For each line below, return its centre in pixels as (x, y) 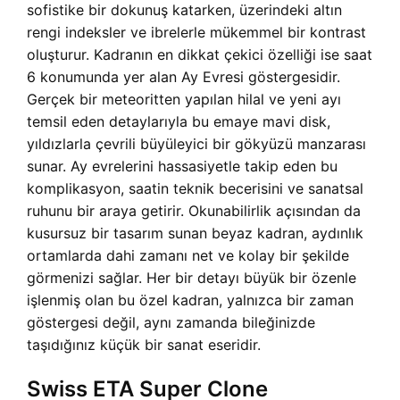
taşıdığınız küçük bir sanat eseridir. (144, 345)
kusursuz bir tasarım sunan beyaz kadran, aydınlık (195, 233)
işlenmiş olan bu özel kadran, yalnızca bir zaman (190, 300)
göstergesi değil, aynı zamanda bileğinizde (171, 323)
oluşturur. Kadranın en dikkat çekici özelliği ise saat (200, 55)
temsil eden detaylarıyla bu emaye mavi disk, (179, 122)
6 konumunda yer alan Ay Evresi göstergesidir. (183, 77)
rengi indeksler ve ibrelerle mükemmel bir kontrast (196, 33)
